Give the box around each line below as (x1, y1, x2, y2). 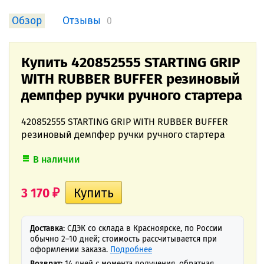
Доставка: (30, 223, 65, 233)
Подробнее (110, 245, 152, 255)
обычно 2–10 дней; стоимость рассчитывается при (30, 234, 217, 244)
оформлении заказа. (30, 245, 110, 255)
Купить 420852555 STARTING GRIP (21, 54, 240, 71)
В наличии (33, 154, 80, 165)
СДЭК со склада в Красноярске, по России (65, 223, 222, 233)
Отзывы (62, 15, 101, 27)
